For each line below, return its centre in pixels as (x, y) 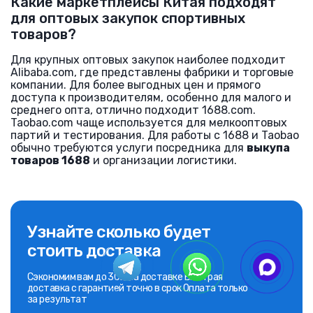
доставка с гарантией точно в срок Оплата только (138, 288)
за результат (57, 299)
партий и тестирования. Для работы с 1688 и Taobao (155, 135)
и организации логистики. (163, 160)
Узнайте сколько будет (119, 232)
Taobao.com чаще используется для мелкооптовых (149, 123)
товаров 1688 (50, 160)
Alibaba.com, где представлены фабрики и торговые (152, 72)
